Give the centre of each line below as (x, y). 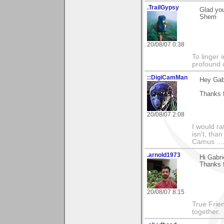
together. (206, 212)
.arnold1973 (164, 155)
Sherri (208, 17)
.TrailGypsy (163, 8)
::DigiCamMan (167, 78)
